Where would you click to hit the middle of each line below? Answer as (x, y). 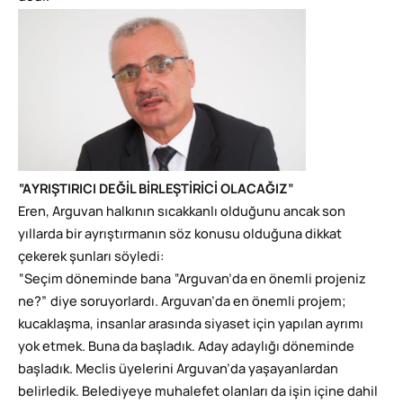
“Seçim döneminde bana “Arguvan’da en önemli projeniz (192, 280)
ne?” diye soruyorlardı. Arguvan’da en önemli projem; (182, 302)
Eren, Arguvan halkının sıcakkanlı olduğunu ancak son (182, 212)
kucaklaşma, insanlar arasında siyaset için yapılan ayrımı (191, 325)
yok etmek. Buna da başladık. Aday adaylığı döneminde (186, 347)
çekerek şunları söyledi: (91, 257)
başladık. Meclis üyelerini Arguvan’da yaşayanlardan (178, 370)
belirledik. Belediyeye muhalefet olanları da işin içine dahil (198, 392)
